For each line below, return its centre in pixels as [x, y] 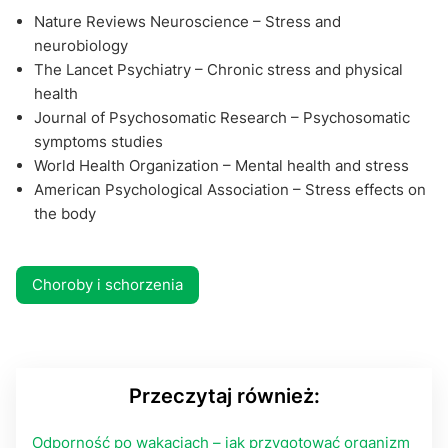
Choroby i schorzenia [107, 285]
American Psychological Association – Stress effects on [230, 190]
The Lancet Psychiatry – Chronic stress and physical [218, 70]
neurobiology [81, 46]
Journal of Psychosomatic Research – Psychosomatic [222, 118]
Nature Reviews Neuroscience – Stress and [187, 22]
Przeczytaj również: [224, 396]
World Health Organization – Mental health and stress [221, 166]
